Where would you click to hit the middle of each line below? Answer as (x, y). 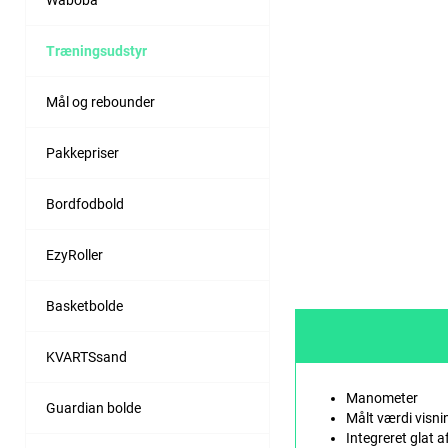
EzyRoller (74, 255)
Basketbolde (84, 306)
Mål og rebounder (100, 102)
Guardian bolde (93, 408)
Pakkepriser (82, 153)
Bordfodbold (85, 204)
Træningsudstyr (96, 51)
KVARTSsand (86, 357)
